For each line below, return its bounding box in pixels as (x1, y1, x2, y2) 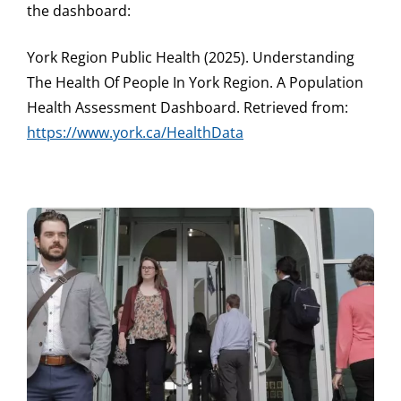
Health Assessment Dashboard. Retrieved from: (27, 98, 348, 118)
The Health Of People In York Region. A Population (27, 73, 363, 93)
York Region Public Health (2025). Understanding (27, 47, 354, 68)
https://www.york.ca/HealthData (27, 123, 243, 143)
